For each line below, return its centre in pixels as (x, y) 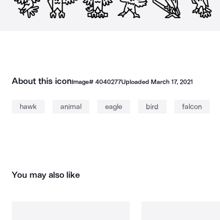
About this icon (42, 81)
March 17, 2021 (172, 82)
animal (71, 107)
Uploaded (136, 82)
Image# (83, 82)
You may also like (46, 175)
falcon (192, 107)
